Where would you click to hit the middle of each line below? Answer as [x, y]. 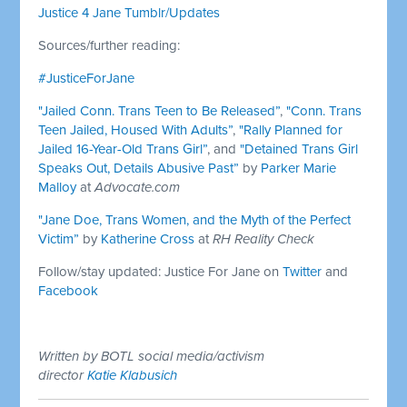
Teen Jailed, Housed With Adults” [136, 129]
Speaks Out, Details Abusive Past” [139, 168]
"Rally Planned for [291, 129]
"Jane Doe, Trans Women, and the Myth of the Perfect [195, 219]
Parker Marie [299, 168]
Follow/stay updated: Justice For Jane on [161, 271]
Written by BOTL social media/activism [152, 356]
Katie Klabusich [133, 375]
